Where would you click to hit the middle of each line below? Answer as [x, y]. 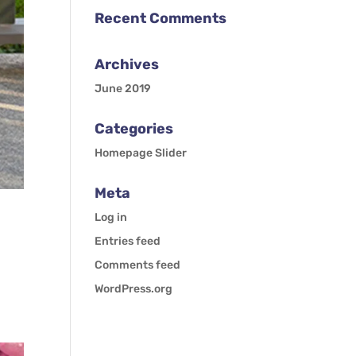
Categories [134, 129]
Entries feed [128, 241]
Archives [127, 64]
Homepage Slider [141, 153]
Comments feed [138, 265]
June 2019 [123, 89]
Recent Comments [161, 18]
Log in [111, 217]
